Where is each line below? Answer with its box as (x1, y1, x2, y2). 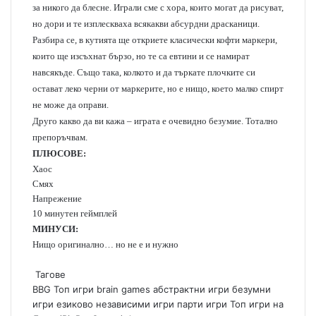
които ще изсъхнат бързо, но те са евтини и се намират (32, 51, 250, 61)
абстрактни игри (153, 284, 229, 295)
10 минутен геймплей (32, 208, 117, 219)
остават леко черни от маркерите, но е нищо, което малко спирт (32, 83, 284, 94)
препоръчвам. (32, 132, 87, 142)
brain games (97, 284, 150, 295)
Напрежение (32, 193, 82, 204)
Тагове (32, 269, 66, 280)
